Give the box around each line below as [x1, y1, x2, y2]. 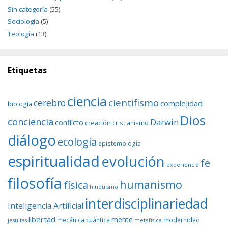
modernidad [163, 216, 200, 224]
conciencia [8, 115, 53, 128]
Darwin [150, 116, 179, 128]
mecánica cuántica [57, 216, 110, 224]
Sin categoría [8, 5, 48, 14]
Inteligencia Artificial [8, 200, 83, 212]
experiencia [166, 161, 199, 169]
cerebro [34, 97, 66, 109]
